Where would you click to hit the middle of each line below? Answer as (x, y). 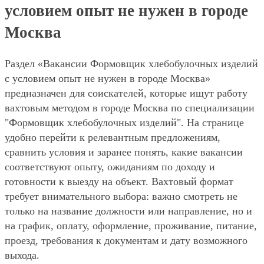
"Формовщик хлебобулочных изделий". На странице (124, 123)
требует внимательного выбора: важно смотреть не (121, 197)
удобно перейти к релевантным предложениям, (113, 138)
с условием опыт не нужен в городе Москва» (108, 79)
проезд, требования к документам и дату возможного (126, 241)
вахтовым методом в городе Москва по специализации (130, 108)
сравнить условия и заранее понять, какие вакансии (124, 152)
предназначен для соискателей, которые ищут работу (126, 93)
